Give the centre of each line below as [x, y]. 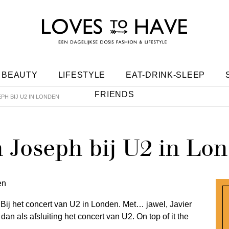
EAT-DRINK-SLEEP [166, 75]
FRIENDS [114, 94]
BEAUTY [20, 75]
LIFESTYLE [82, 75]
